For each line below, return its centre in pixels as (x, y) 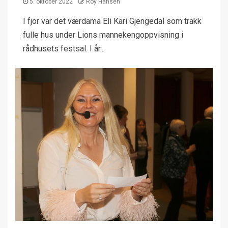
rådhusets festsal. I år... (64, 49)
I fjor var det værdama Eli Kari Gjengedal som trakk (112, 21)
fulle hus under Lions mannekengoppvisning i (103, 35)
